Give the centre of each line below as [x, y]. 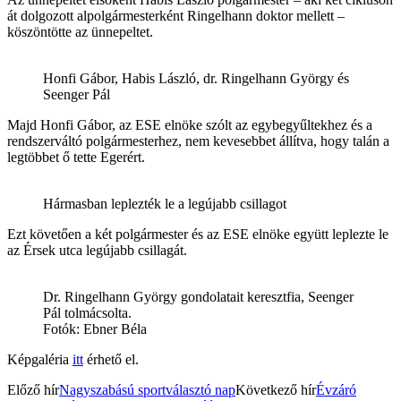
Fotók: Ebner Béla [95, 328]
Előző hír [33, 389]
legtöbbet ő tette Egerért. [76, 157]
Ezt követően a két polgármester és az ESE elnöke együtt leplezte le [198, 234]
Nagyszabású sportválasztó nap [147, 389]
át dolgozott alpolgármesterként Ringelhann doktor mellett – [176, 15]
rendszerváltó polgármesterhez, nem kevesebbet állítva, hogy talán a [198, 141]
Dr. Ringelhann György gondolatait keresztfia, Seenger [198, 296]
